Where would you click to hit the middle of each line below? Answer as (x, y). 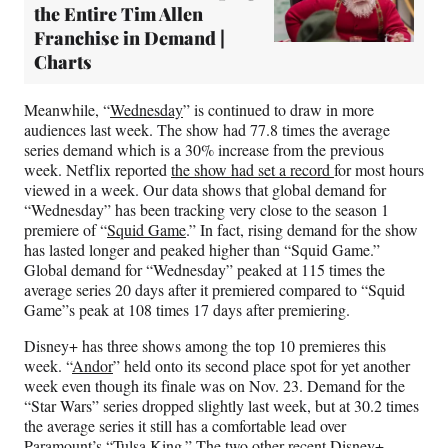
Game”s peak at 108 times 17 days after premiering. (187, 310)
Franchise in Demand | (129, 38)
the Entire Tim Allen (118, 14)
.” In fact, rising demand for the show (302, 230)
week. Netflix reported (97, 170)
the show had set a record (252, 170)
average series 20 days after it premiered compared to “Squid (214, 290)
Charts (63, 62)
